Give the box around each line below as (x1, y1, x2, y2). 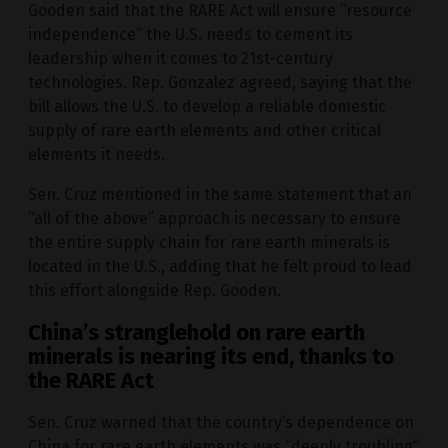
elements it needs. (28, 144, 165, 164)
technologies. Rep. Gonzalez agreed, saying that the (28, 72, 412, 92)
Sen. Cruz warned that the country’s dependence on (28, 413, 414, 433)
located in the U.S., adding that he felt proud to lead (28, 256, 412, 276)
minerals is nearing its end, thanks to (28, 342, 394, 370)
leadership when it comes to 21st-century (28, 48, 333, 68)
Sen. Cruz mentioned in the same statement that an (28, 184, 412, 204)
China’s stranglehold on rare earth (28, 318, 365, 346)
